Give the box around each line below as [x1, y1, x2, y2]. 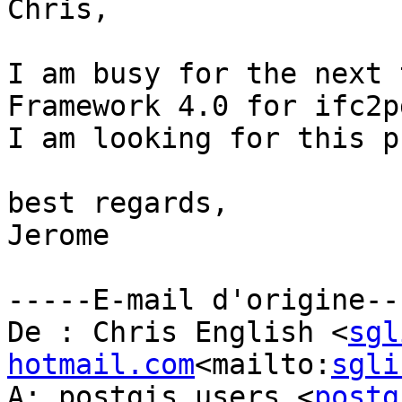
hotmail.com [7, 348, 195, 381]
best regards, [7, 187, 229, 220]
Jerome [7, 219, 109, 252]
